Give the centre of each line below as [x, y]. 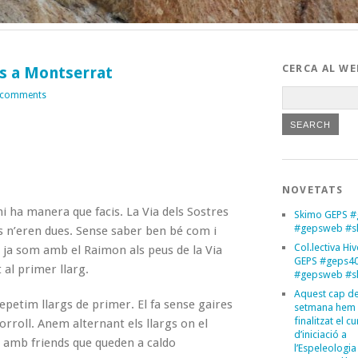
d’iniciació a [320, 334]
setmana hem [324, 307]
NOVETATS [312, 190]
